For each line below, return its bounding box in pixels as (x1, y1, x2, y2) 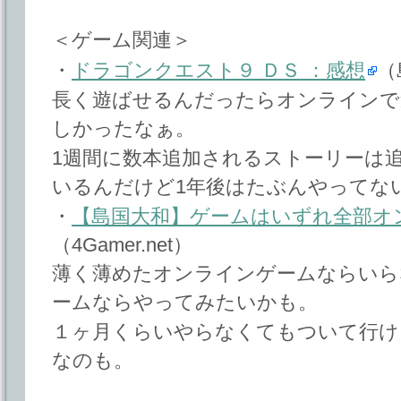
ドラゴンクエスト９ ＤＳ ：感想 (72, 58, 365, 81)
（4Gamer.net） (52, 234, 192, 257)
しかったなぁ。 (52, 116, 195, 140)
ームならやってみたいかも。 (52, 291, 318, 314)
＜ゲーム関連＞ (52, 29, 192, 52)
